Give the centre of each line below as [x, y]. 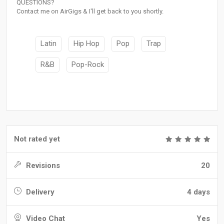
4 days [198, 192]
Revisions [42, 166]
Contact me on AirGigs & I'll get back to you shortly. [90, 11]
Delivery [39, 192]
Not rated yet [37, 139]
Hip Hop [86, 44]
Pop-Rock [88, 64]
